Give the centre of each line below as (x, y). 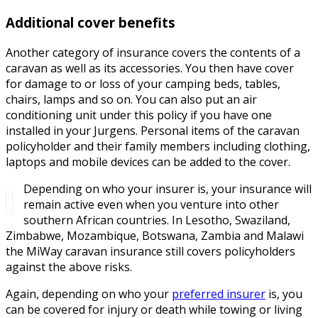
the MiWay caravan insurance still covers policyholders (150, 251)
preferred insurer (219, 294)
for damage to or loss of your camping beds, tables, (143, 83)
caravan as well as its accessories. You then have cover (150, 68)
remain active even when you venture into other (151, 204)
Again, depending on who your (89, 294)
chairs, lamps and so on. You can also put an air (131, 99)
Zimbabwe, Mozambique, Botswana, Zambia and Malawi (155, 235)
